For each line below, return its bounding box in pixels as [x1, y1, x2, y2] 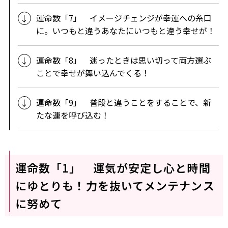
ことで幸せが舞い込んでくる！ [36, 66, 150, 79]
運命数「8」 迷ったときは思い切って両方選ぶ [36, 53, 211, 66]
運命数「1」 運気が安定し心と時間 [15, 159, 211, 176]
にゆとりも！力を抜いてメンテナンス [15, 177, 215, 193]
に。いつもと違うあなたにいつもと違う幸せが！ [36, 24, 215, 37]
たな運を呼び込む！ [36, 108, 109, 121]
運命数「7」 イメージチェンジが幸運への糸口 [36, 11, 212, 24]
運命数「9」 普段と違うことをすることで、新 [36, 96, 211, 108]
